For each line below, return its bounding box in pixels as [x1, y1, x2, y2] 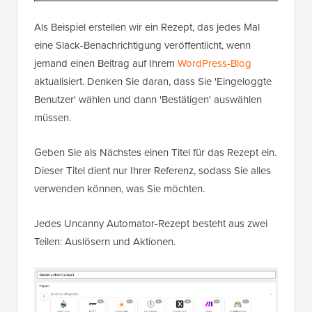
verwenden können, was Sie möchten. [34, 180, 205, 196]
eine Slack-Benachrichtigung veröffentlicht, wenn [34, 37, 251, 53]
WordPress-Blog [178, 55, 251, 71]
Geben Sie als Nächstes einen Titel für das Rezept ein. [34, 144, 276, 160]
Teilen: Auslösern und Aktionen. [34, 233, 175, 249]
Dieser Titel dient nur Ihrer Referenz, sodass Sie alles [34, 162, 271, 178]
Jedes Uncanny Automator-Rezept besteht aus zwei [34, 215, 267, 231]
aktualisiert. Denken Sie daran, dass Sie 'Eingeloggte [34, 73, 272, 89]
